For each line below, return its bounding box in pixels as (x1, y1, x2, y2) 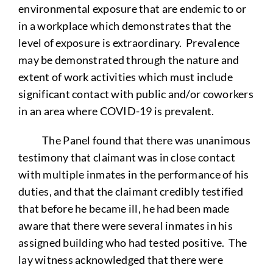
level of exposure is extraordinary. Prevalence (18, 35, 240, 49)
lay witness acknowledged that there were (18, 252, 223, 266)
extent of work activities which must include (18, 69, 233, 83)
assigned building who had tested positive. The (18, 235, 247, 249)
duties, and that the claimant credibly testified (18, 184, 243, 198)
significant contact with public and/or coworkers (18, 87, 253, 101)
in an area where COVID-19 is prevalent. (18, 104, 219, 118)
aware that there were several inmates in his (18, 218, 233, 232)
